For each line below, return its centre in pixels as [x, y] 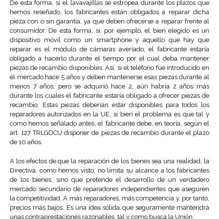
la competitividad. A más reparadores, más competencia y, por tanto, [109, 198]
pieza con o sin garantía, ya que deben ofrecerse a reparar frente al [109, 22]
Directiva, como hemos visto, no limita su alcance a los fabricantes [109, 171]
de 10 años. [26, 142]
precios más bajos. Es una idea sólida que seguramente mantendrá [109, 208]
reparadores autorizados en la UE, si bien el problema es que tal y [109, 114]
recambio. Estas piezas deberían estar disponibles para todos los [109, 105]
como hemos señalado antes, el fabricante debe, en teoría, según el [109, 124]
